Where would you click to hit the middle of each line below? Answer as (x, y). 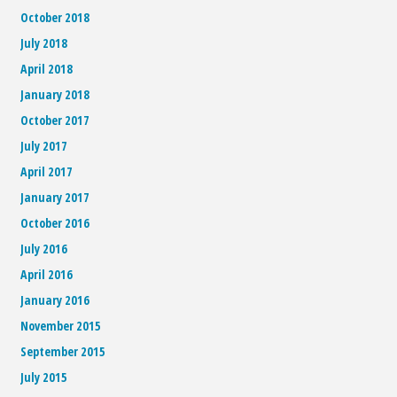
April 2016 (47, 275)
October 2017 (55, 121)
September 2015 (63, 352)
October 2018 (55, 18)
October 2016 (55, 223)
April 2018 (47, 69)
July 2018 (44, 43)
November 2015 (61, 326)
